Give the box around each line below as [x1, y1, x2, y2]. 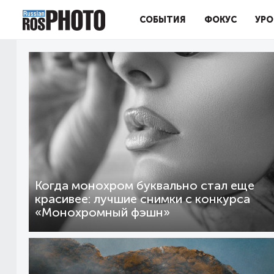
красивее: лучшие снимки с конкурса [35, 192, 250, 206]
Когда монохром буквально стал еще [35, 179, 254, 193]
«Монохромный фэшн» [35, 206, 170, 220]
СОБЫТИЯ [139, 15, 186, 24]
